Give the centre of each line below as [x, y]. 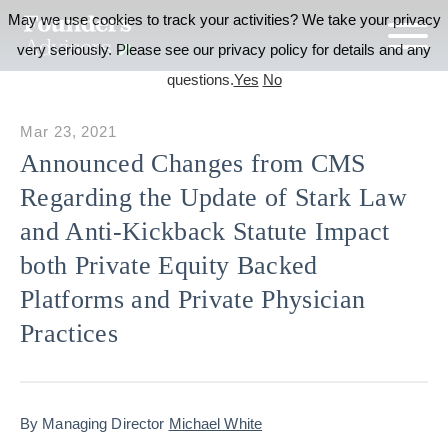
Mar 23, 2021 [69, 131]
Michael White [215, 423]
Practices [69, 333]
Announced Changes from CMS [193, 163]
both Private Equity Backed [169, 265]
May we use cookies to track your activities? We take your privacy [224, 19]
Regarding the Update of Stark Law [214, 197]
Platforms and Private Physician [193, 299]
